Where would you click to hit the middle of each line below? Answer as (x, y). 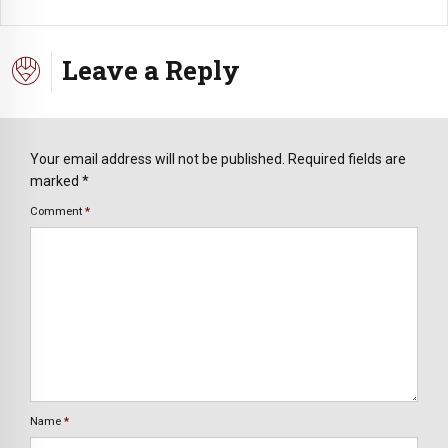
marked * (59, 181)
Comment (57, 211)
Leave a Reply (151, 69)
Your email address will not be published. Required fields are (218, 159)
